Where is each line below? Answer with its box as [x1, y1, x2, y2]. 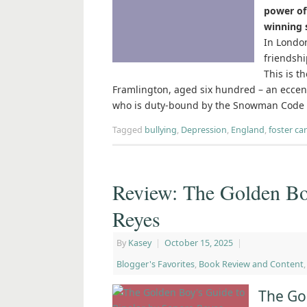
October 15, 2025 [164, 237, 233, 249]
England [231, 124, 265, 136]
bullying [145, 124, 177, 136]
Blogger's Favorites [116, 258, 195, 271]
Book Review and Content [199, 258, 304, 271]
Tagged [112, 124, 145, 136]
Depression [181, 124, 227, 136]
